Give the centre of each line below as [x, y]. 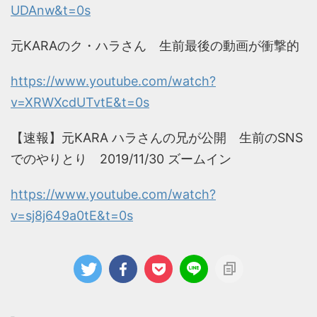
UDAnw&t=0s [51, 11]
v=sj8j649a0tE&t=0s [72, 216]
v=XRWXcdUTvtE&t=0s [80, 103]
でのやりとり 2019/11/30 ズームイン [121, 159]
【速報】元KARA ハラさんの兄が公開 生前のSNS [157, 138]
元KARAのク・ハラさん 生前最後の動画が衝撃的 [155, 46]
